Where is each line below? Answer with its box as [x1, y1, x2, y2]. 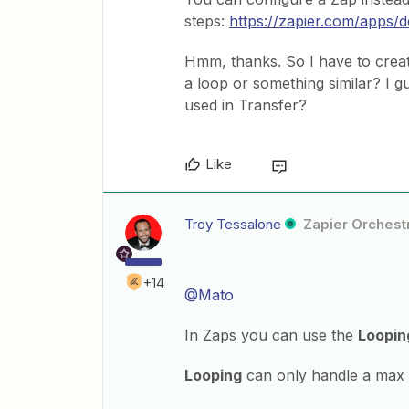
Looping [184, 366, 242, 385]
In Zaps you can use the [184, 326, 358, 345]
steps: [184, 12, 229, 31]
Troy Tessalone [184, 215, 281, 234]
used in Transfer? [184, 96, 311, 115]
